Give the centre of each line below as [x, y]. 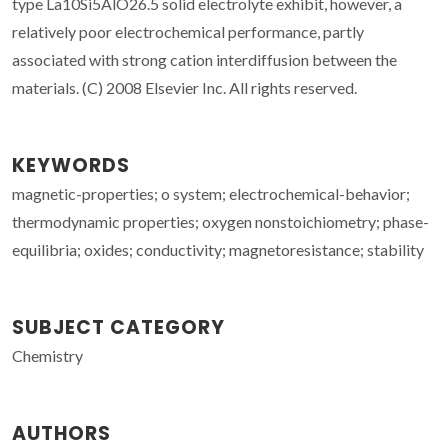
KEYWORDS [71, 165]
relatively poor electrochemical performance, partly [188, 31]
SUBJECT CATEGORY [118, 327]
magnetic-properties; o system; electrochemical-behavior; [211, 193]
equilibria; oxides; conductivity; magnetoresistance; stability [218, 249]
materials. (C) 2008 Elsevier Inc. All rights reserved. [184, 87]
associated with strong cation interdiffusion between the [204, 59]
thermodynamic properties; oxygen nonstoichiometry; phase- [220, 221]
